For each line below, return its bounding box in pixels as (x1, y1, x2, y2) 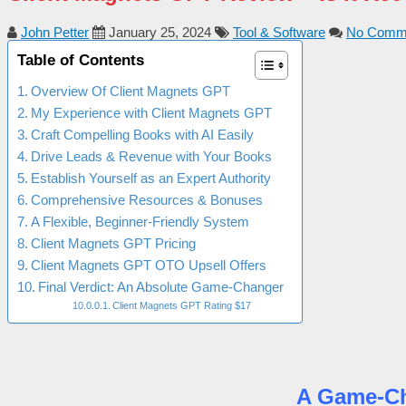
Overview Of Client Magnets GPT (31, 82, 230, 99)
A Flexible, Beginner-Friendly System (31, 213, 249, 229)
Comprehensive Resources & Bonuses (31, 191, 263, 208)
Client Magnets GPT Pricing (31, 235, 196, 251)
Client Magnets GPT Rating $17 (112, 299, 252, 311)
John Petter (21, 24, 89, 40)
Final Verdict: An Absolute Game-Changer (38, 278, 284, 295)
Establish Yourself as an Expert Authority (31, 169, 271, 186)
